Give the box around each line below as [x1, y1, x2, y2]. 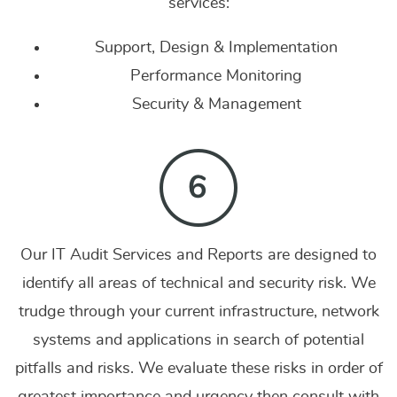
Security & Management [131, 97, 301, 113]
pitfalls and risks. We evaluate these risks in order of [14, 361, 383, 377]
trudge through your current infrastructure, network [18, 304, 379, 320]
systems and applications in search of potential [33, 332, 364, 348]
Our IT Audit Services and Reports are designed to [20, 247, 377, 263]
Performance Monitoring [130, 68, 302, 84]
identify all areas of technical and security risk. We [21, 276, 376, 292]
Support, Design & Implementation [95, 40, 338, 56]
